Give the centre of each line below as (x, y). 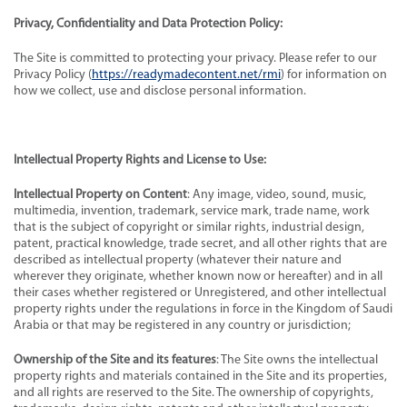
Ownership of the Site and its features (115, 360)
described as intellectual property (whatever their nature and (178, 260)
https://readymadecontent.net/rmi (186, 74)
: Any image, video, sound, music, (277, 194)
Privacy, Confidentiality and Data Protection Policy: (148, 24)
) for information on (334, 74)
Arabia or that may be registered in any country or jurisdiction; (182, 325)
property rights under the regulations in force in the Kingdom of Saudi (203, 309)
